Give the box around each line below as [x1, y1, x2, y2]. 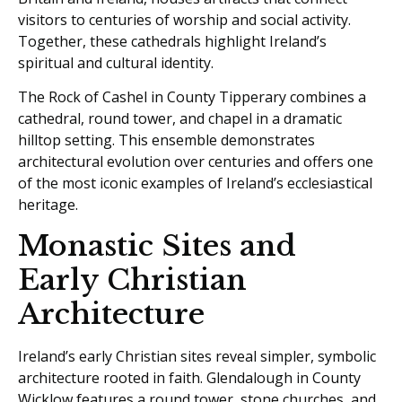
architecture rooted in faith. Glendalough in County [18, 367, 361, 388]
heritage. [18, 195, 78, 215]
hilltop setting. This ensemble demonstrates [18, 130, 315, 151]
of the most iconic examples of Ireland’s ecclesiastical [18, 173, 372, 194]
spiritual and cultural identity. [18, 52, 214, 73]
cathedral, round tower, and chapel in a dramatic [18, 109, 342, 129]
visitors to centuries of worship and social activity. [18, 9, 351, 30]
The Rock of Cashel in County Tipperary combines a [18, 87, 366, 108]
